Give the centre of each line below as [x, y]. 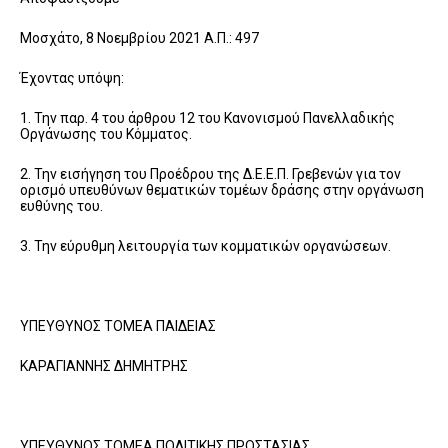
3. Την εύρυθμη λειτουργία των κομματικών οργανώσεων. [205, 245]
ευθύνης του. [61, 205]
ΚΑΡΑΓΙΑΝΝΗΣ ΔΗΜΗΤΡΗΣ [104, 365]
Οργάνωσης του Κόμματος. [106, 133]
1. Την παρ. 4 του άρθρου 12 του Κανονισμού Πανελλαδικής [207, 117]
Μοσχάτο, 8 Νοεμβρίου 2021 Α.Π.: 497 [139, 37]
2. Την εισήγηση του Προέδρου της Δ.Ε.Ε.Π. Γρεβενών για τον [210, 173]
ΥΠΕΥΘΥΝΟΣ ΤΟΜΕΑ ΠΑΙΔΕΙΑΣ [118, 325]
